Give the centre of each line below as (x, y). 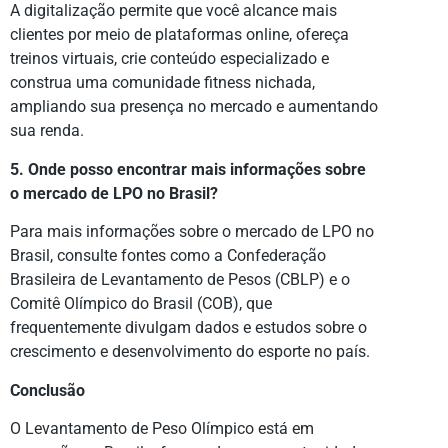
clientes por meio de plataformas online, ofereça (179, 35)
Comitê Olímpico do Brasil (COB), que (141, 304)
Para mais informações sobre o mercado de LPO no (192, 232)
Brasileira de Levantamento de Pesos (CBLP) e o (180, 280)
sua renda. (47, 131)
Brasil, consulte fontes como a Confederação (168, 256)
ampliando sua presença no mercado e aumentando (194, 107)
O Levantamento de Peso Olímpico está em (162, 428)
